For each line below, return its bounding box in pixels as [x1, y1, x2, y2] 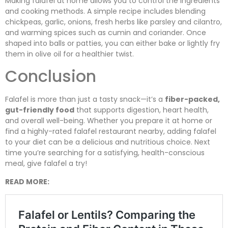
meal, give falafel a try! [5, 158, 87, 169]
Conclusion [5, 65, 96, 88]
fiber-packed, [165, 94, 220, 105]
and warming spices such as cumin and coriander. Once [5, 27, 206, 38]
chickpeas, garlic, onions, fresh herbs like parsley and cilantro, [5, 16, 222, 27]
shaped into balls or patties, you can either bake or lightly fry [5, 38, 220, 48]
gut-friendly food [5, 105, 74, 116]
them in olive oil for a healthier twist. [5, 48, 134, 59]
